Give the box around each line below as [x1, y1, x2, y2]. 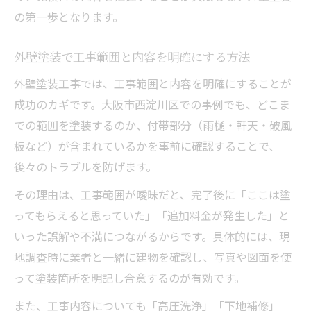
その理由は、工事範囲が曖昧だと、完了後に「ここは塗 [14, 185, 291, 203]
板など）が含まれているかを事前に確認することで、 [14, 137, 280, 154]
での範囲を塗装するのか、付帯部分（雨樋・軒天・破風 [14, 116, 292, 133]
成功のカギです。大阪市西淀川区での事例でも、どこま [14, 95, 290, 112]
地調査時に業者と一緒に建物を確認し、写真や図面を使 [14, 248, 292, 265]
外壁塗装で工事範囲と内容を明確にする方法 [14, 47, 250, 65]
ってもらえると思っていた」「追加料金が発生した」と [14, 206, 289, 224]
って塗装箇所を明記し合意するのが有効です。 [14, 269, 245, 286]
